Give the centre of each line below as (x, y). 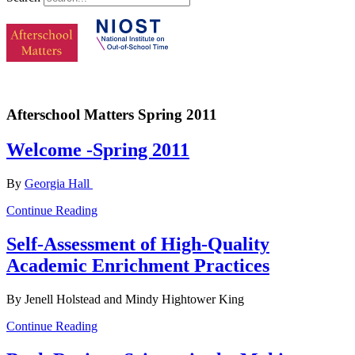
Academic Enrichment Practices (138, 266)
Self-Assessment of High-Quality (138, 244)
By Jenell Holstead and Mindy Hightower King (125, 299)
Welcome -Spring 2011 (98, 150)
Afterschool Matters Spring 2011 (112, 115)
